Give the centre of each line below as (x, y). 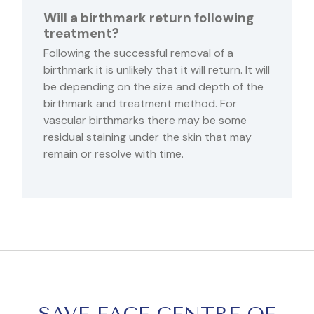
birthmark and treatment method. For (140, 104)
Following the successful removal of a (138, 53)
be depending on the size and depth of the (153, 87)
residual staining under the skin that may (148, 137)
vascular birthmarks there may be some (145, 121)
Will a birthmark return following (149, 18)
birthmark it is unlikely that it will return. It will (157, 70)
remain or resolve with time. (114, 154)
